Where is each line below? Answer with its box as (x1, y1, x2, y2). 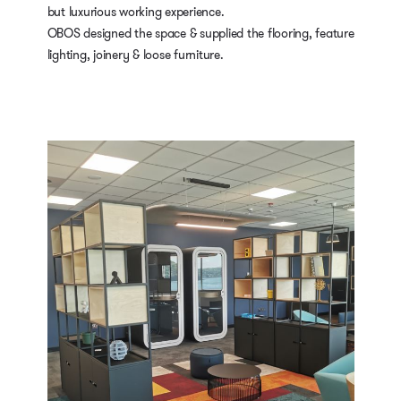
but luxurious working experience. (47, 3, 225, 21)
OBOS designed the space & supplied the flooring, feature (47, 24, 354, 43)
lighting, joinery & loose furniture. (47, 46, 224, 64)
